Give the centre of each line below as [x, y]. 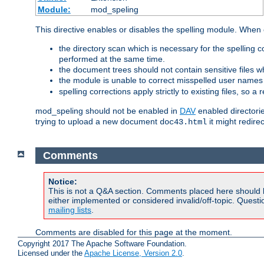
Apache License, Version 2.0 [133, 253]
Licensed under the [51, 253]
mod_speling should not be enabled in [108, 111]
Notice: [63, 182]
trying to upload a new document [98, 122]
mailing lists [70, 210]
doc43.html [183, 122]
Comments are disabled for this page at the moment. [134, 232]
